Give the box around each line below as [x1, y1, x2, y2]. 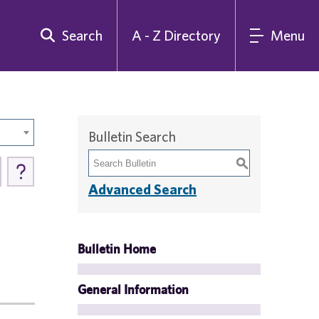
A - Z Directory [132, 27, 221, 43]
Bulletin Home [78, 241, 156, 256]
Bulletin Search [88, 128, 176, 145]
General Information [78, 282, 189, 297]
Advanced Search [88, 181, 197, 197]
